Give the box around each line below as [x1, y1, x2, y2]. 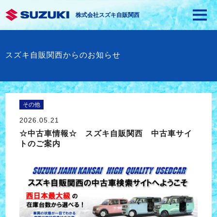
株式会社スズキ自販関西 [75, 12, 139, 18]
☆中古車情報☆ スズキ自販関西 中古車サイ [19, 129, 192, 138]
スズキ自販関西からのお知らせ [5, 51, 121, 59]
